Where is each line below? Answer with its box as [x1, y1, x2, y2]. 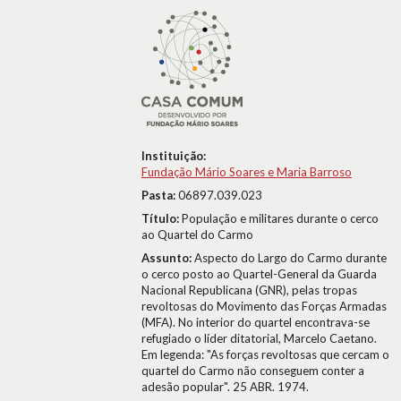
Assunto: [141, 251, 194, 265]
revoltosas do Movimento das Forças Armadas [141, 299, 387, 313]
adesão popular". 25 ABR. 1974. [141, 380, 309, 394]
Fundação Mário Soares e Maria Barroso [141, 165, 352, 179]
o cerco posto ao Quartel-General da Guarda [141, 267, 377, 281]
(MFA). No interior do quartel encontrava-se [141, 315, 370, 329]
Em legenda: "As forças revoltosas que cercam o [141, 347, 389, 362]
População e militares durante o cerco [182, 211, 379, 226]
